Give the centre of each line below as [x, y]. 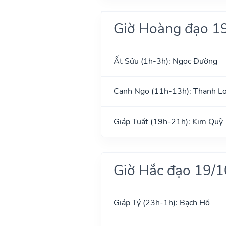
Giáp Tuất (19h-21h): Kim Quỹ [168, 121]
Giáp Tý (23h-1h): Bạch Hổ [161, 203]
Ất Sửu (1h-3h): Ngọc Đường [165, 61]
